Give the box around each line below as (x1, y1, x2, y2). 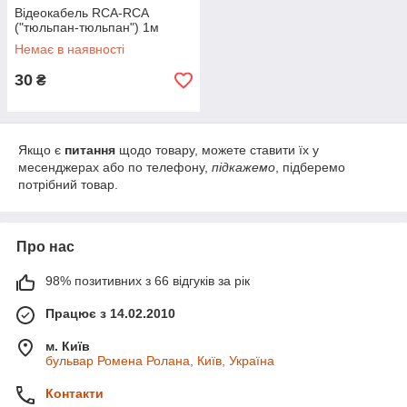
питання (65, 143, 115, 157)
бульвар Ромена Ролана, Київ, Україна (45, 353, 274, 368)
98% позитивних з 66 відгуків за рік (45, 273, 250, 288)
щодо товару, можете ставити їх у (115, 143, 319, 157)
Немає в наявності (15, 42, 124, 56)
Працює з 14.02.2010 (45, 306, 175, 321)
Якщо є (18, 143, 65, 157)
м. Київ (45, 339, 90, 353)
